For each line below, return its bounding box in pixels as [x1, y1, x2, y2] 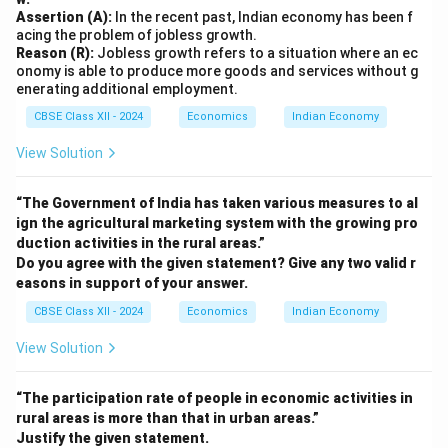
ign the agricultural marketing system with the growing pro [16, 215, 418, 231]
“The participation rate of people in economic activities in [16, 390, 413, 406]
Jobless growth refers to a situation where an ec [94, 45, 418, 61]
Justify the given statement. [16, 430, 209, 446]
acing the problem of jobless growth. [16, 27, 260, 43]
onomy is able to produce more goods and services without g [16, 63, 418, 79]
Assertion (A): [16, 9, 112, 25]
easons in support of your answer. [16, 275, 248, 291]
